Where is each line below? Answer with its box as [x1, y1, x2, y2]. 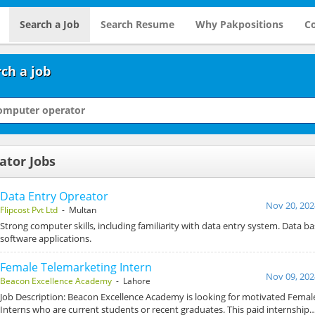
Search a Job [19, 18, 79, 31]
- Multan [57, 203, 96, 216]
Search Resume [100, 18, 174, 31]
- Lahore [111, 274, 150, 287]
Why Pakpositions [195, 18, 283, 31]
